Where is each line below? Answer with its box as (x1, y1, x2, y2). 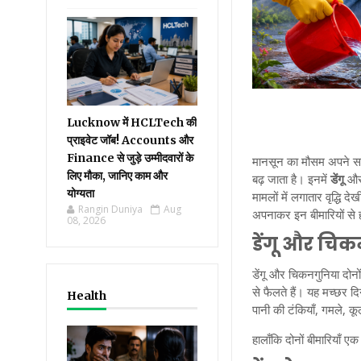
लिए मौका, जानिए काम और (67, 168, 168, 183)
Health (67, 288, 106, 303)
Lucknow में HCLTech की (67, 115, 197, 130)
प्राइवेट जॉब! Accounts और (67, 133, 193, 147)
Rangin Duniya (78, 202, 143, 216)
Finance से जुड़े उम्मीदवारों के (67, 151, 193, 165)
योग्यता (67, 186, 94, 201)
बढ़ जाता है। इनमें (252, 170, 331, 187)
